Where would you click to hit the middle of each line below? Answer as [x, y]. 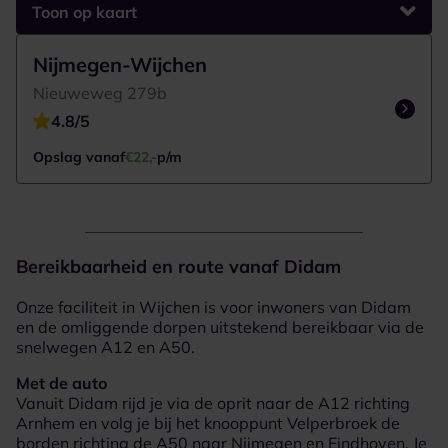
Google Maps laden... [224, 24]
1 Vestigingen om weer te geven [224, 50]
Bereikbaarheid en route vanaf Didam [178, 266]
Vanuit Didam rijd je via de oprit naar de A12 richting [213, 402]
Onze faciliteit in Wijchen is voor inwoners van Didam [213, 306]
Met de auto [61, 382]
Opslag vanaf [79, 156]
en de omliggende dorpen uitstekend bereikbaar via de [220, 326]
